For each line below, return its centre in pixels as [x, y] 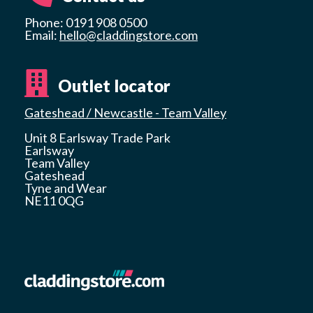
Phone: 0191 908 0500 [86, 22]
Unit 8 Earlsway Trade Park [97, 137]
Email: [42, 35]
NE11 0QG [54, 200]
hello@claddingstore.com [129, 35]
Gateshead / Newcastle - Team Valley [125, 112]
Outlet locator [112, 85]
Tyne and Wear [66, 188]
